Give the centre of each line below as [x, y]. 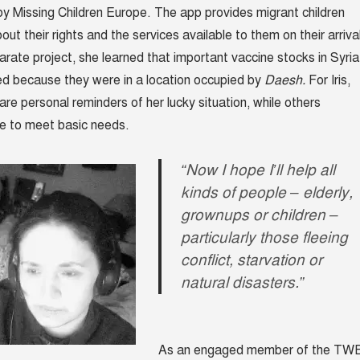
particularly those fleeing [264, 238]
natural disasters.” [242, 283]
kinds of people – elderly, [266, 193]
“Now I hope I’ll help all [258, 170]
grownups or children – [259, 215]
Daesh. [286, 81]
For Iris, [329, 81]
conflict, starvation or [251, 260]
